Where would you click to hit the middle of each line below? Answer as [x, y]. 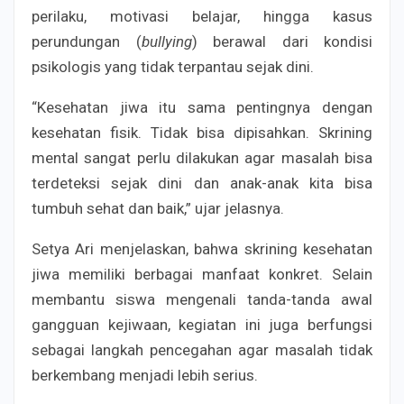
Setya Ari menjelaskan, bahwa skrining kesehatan [202, 249]
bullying [166, 42]
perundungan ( [87, 42]
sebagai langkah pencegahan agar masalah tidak [202, 350]
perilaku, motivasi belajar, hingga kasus [202, 17]
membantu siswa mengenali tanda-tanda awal [202, 300]
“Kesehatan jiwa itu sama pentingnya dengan [202, 108]
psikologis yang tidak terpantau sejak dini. [173, 67]
